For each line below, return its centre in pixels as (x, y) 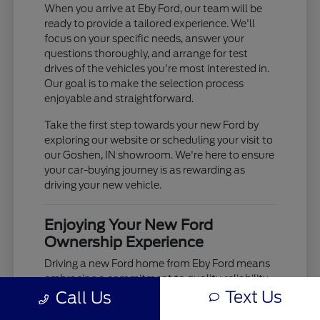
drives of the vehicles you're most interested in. (157, 69)
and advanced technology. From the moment (155, 294)
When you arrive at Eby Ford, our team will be (154, 9)
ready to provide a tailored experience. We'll (150, 24)
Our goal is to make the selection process (144, 84)
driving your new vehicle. (103, 185)
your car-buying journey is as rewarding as (145, 170)
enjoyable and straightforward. (119, 99)
